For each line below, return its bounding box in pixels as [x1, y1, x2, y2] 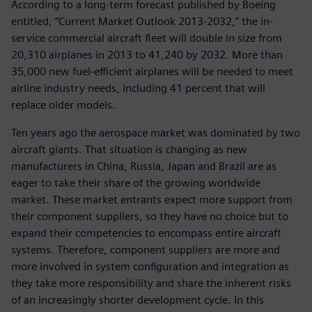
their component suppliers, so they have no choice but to [11, 209, 288, 223]
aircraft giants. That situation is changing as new [11, 142, 247, 156]
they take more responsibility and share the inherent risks [11, 276, 291, 290]
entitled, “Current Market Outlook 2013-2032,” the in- [11, 14, 273, 28]
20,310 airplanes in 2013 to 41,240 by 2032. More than [11, 47, 283, 61]
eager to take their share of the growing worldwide [11, 175, 260, 189]
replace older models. [11, 97, 116, 111]
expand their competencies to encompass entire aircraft [11, 226, 281, 240]
